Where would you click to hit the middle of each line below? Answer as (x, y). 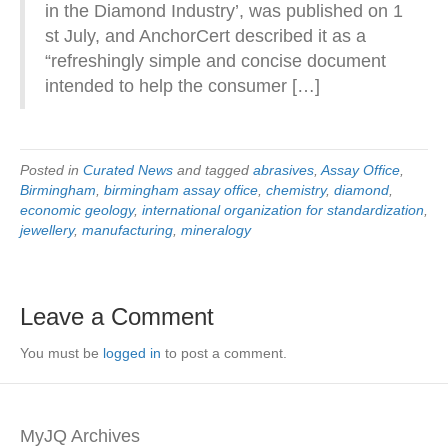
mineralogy (216, 230)
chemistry (296, 190)
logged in (132, 353)
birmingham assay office (181, 190)
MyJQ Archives (80, 436)
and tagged (213, 170)
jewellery (47, 230)
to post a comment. (224, 353)
